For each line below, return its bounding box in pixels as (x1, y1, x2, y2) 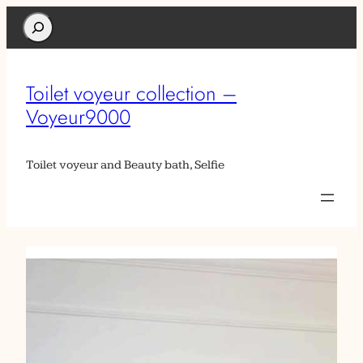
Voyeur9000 (26, 102, 130, 131)
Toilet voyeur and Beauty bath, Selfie (26, 156, 224, 173)
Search (22, 16, 56, 28)
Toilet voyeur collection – (26, 79, 237, 108)
